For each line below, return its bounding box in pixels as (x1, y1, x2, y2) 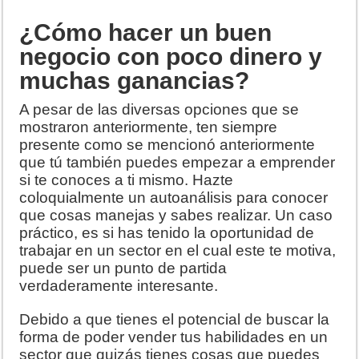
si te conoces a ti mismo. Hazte (19, 171, 234, 189)
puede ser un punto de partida (19, 260, 228, 277)
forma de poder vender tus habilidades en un (19, 329, 329, 346)
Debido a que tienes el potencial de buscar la (19, 311, 330, 329)
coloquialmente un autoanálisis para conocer (19, 189, 329, 207)
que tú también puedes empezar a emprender (19, 154, 336, 171)
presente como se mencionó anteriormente (19, 136, 316, 154)
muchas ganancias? (19, 67, 250, 95)
